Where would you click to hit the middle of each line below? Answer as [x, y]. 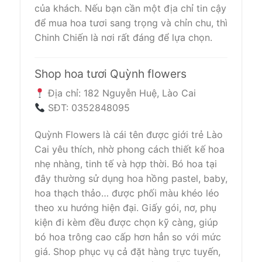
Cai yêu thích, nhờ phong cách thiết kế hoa [130, 149]
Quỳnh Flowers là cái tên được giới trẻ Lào [129, 134]
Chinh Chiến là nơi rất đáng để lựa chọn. [123, 37]
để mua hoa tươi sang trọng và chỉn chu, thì [131, 23]
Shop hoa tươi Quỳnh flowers [111, 73]
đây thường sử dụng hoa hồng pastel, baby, [131, 178]
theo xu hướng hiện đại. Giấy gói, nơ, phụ [125, 207]
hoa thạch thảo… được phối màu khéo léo [127, 193]
